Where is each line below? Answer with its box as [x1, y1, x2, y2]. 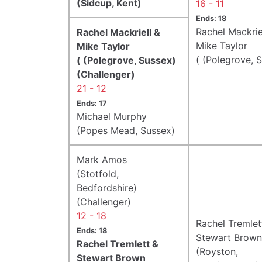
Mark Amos [77, 153, 127, 166]
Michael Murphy [77, 110, 147, 122]
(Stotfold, [77, 167, 119, 180]
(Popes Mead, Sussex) [77, 124, 175, 136]
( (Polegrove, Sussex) [77, 54, 176, 66]
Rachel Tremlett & [77, 237, 158, 250]
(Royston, [196, 245, 238, 257]
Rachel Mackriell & [77, 26, 160, 38]
